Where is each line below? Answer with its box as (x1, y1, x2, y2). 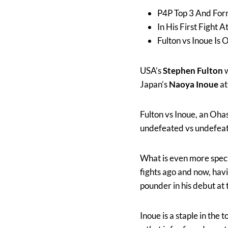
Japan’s (140, 78, 169, 90)
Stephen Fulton (163, 65, 223, 76)
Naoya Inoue (169, 78, 218, 90)
